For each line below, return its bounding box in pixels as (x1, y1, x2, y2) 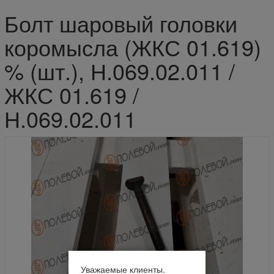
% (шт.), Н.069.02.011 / (4, 55, 235, 87)
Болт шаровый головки (4, 7, 237, 39)
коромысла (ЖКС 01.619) (4, 31, 261, 63)
